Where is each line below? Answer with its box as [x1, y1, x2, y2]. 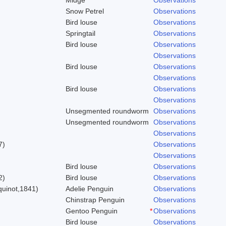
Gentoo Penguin [66, 206, 118, 215]
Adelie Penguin [66, 184, 114, 193]
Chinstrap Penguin [66, 195, 125, 204]
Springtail [66, 29, 95, 37]
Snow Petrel [66, 7, 104, 15]
